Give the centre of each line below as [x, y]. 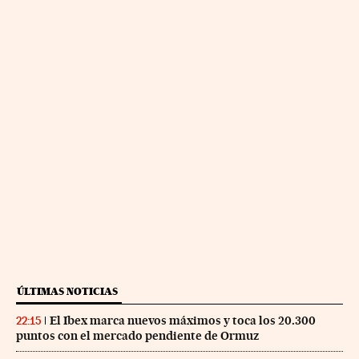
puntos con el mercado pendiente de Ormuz [137, 336]
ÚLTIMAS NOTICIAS [67, 292]
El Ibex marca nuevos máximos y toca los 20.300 [183, 321]
